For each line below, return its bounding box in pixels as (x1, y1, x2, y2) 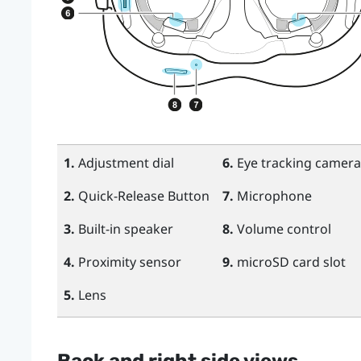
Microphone (233, 186, 312, 205)
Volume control (233, 219, 331, 238)
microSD (236, 252, 289, 271)
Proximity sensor (74, 252, 181, 271)
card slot (288, 252, 346, 271)
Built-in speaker (74, 219, 173, 238)
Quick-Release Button (74, 186, 210, 205)
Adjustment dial (74, 153, 174, 172)
